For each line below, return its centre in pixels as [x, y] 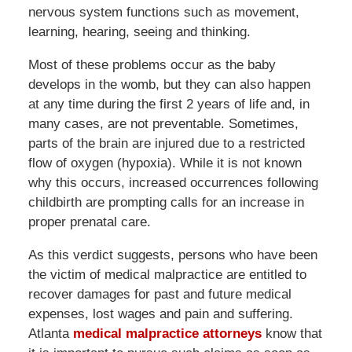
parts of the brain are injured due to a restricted [166, 144]
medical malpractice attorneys [167, 334]
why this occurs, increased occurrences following [173, 183]
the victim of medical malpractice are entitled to [167, 275]
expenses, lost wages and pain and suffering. [160, 314]
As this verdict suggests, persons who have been [172, 255]
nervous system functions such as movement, [163, 13]
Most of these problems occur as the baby [152, 65]
